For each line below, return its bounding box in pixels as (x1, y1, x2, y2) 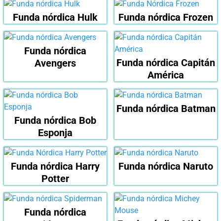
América (147, 69, 184, 81)
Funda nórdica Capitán (116, 57, 215, 69)
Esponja (38, 127, 73, 139)
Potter (41, 173, 69, 185)
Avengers (35, 57, 76, 70)
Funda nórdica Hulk (13, 11, 98, 24)
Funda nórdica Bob (14, 114, 96, 127)
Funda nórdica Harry (11, 160, 100, 173)
